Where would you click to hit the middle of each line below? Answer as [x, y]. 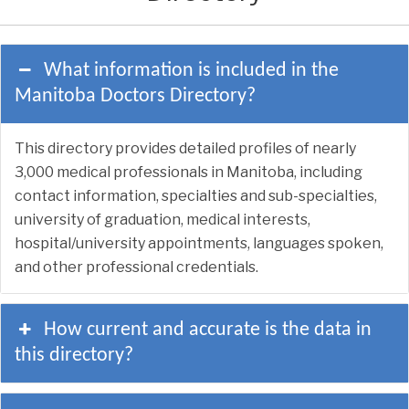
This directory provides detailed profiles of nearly [185, 148]
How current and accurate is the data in [208, 330]
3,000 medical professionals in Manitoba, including [189, 172]
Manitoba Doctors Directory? [135, 96]
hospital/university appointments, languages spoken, [199, 243]
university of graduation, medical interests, [163, 219]
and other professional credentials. [136, 267]
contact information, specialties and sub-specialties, [196, 195]
